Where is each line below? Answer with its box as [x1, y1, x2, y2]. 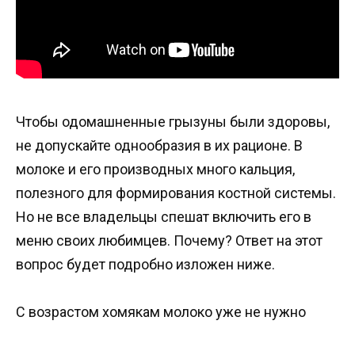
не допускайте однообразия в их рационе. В [16, 136, 303, 154]
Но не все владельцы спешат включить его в [16, 208, 311, 225]
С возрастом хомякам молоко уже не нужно [16, 303, 306, 321]
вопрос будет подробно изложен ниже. [16, 255, 275, 273]
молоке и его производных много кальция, [16, 160, 295, 177]
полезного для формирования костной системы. [16, 184, 336, 201]
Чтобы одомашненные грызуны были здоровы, [16, 113, 330, 130]
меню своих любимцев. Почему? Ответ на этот [16, 231, 323, 249]
